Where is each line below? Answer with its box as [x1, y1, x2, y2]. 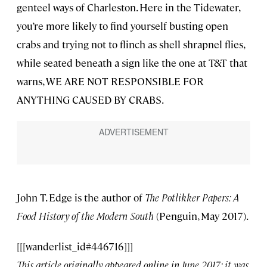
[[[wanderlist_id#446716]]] [17, 239, 133, 253]
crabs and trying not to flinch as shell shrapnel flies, [17, 37, 244, 51]
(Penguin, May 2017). [156, 209, 249, 222]
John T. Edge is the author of [17, 190, 145, 204]
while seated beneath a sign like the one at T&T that [17, 55, 247, 69]
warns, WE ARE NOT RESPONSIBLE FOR [17, 74, 204, 88]
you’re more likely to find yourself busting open [17, 18, 228, 32]
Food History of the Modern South [17, 209, 156, 222]
